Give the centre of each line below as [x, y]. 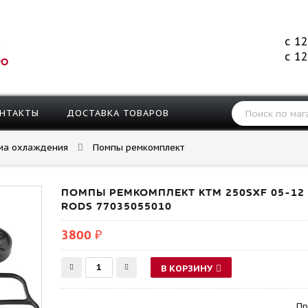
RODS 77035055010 [117, 206]
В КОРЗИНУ [187, 268]
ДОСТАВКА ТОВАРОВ [118, 113]
